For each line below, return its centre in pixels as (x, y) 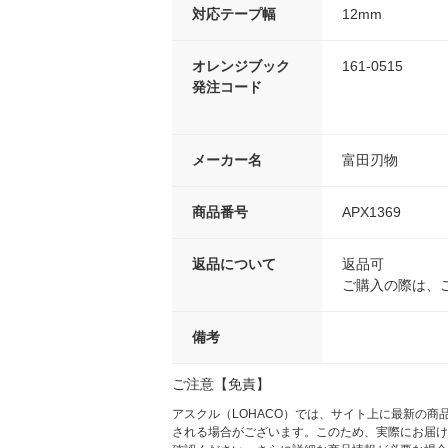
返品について (234, 264)
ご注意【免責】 (221, 384)
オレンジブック (241, 66)
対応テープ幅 (234, 14)
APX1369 (371, 212)
